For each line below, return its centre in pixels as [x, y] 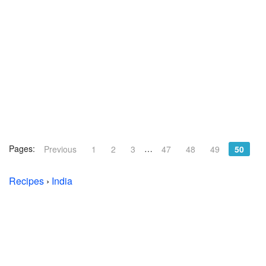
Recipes [26, 181]
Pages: [22, 149]
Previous [60, 149]
